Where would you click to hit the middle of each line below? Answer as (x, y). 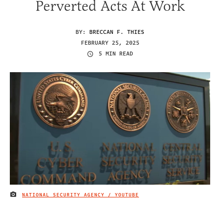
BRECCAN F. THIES (117, 32)
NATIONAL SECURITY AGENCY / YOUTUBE (81, 195)
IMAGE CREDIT (30, 197)
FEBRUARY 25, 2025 (110, 43)
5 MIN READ (116, 54)
